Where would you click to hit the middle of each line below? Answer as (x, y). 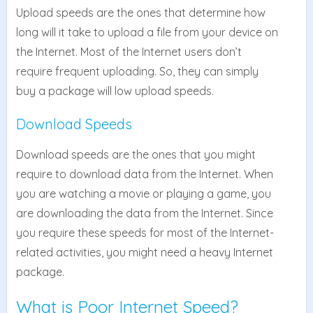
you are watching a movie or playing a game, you (143, 194)
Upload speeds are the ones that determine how (140, 13)
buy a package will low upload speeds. (115, 91)
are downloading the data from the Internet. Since (144, 213)
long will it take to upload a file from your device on (147, 32)
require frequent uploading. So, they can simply (137, 72)
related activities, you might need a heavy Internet (144, 253)
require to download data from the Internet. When (144, 174)
